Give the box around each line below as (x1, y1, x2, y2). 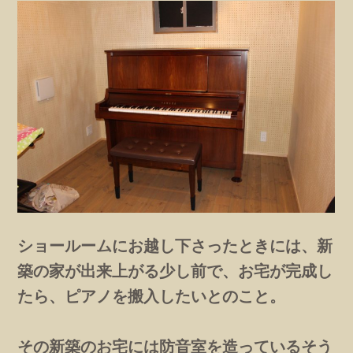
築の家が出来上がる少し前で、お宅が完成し (17, 260, 333, 281)
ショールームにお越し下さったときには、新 (17, 235, 333, 255)
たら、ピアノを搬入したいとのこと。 (17, 285, 286, 306)
